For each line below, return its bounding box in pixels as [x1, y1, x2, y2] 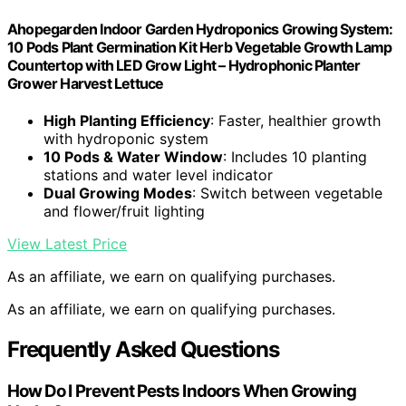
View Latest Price [7, 234, 127, 253]
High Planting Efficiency [43, 111, 210, 130]
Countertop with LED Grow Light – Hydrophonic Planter [7, 55, 361, 74]
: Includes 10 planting [223, 147, 367, 166]
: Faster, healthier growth [210, 111, 381, 130]
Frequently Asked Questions [7, 335, 279, 362]
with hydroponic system [43, 129, 208, 148]
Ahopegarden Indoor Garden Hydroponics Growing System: [7, 19, 393, 38]
